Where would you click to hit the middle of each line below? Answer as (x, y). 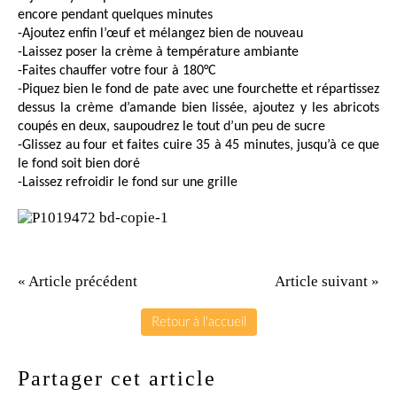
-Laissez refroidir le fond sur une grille (128, 183)
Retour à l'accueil (198, 322)
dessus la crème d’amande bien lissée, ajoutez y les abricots (198, 109)
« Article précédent (78, 281)
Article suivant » (327, 281)
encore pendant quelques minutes (115, 16)
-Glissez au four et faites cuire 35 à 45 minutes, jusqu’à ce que (198, 146)
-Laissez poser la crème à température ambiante (158, 53)
